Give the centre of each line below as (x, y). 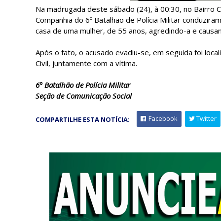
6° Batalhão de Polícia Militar (84, 85)
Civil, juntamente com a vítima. (86, 63)
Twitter (206, 118)
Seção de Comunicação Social (84, 95)
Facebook (162, 118)
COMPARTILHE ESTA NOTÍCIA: (83, 119)
